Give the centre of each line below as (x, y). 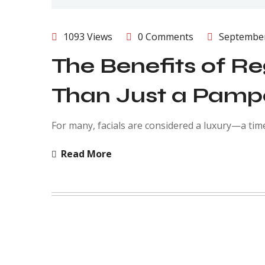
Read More (86, 153)
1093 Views (88, 36)
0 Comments (166, 36)
